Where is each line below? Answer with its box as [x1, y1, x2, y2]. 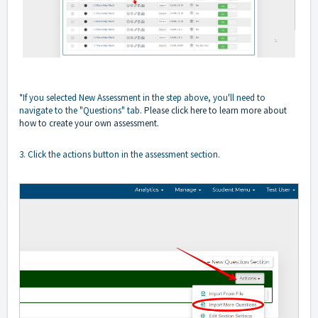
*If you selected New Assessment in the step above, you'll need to [19, 91, 265, 104]
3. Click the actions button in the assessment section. [19, 148, 220, 160]
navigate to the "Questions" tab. [19, 104, 144, 116]
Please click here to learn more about [144, 104, 287, 116]
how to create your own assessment [19, 116, 157, 129]
